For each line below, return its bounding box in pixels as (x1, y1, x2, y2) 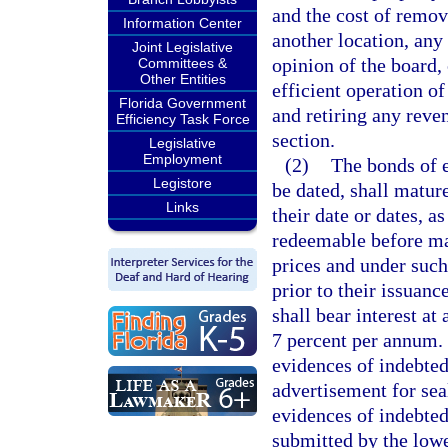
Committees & (138, 55, 227, 71)
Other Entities (139, 71, 226, 87)
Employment (143, 151, 222, 167)
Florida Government (119, 95, 246, 111)
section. (272, 129, 335, 151)
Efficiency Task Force (115, 111, 250, 127)
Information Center (123, 15, 242, 31)
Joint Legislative (132, 39, 233, 55)
